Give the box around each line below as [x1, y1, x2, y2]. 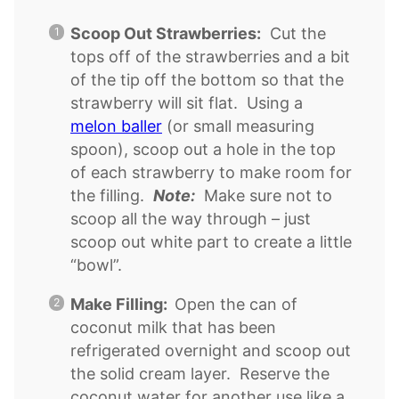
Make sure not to [195, 185, 332, 205]
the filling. [70, 185, 153, 205]
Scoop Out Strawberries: [70, 23, 261, 43]
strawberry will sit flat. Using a [70, 93, 303, 112]
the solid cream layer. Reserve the [70, 363, 330, 383]
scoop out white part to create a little [70, 232, 352, 251]
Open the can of [175, 294, 297, 313]
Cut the [261, 23, 326, 43]
